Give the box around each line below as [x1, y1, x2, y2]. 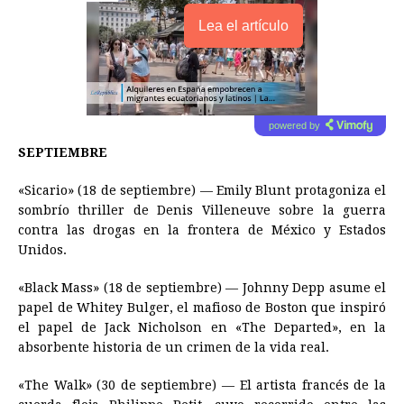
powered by [268, 119, 320, 131]
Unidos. [18, 242, 67, 257]
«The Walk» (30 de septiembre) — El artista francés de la [18, 377, 386, 392]
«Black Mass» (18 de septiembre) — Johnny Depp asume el [18, 280, 386, 295]
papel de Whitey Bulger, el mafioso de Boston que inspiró [18, 299, 386, 315]
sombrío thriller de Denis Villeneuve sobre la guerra [18, 202, 386, 217]
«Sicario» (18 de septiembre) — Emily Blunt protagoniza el [18, 182, 386, 197]
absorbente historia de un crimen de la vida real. [18, 339, 329, 354]
